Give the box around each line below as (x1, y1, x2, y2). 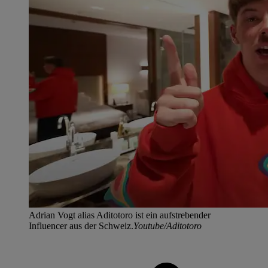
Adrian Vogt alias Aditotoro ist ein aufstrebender (29, 210, 211, 221)
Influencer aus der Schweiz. (29, 221, 133, 232)
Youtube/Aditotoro (133, 221, 202, 232)
